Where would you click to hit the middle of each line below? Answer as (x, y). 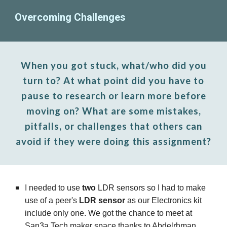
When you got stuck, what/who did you (113, 65)
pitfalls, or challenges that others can (113, 126)
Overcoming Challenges (70, 17)
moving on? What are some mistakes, (113, 111)
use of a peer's (52, 200)
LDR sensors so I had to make (151, 188)
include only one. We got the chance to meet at (109, 213)
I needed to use (54, 188)
